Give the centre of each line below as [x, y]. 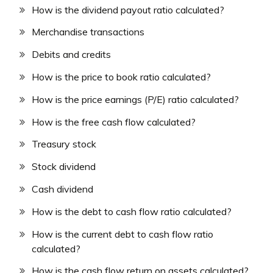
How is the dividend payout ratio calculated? [128, 9]
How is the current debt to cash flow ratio [122, 234]
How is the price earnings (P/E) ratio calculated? [135, 99]
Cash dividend [62, 189]
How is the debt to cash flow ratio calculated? [132, 211]
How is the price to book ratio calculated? [121, 77]
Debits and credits [71, 55]
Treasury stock [64, 144]
